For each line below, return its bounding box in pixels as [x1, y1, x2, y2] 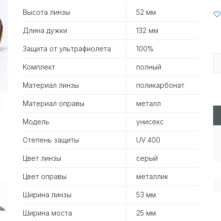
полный [136, 62, 161, 71]
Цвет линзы [23, 153, 61, 162]
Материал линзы [23, 80, 79, 89]
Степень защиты [23, 135, 79, 144]
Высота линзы [23, 7, 70, 16]
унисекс [136, 117, 164, 126]
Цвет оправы [23, 172, 67, 181]
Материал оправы [23, 99, 84, 108]
